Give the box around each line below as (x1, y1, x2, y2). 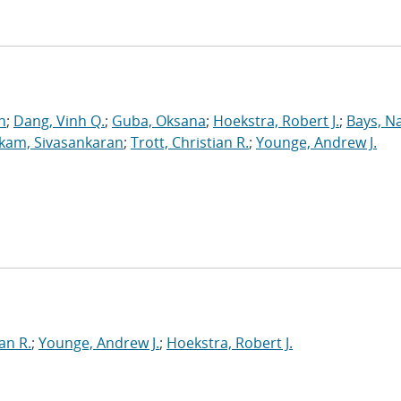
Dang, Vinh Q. (13, 111, 105, 131)
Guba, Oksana (112, 111, 206, 131)
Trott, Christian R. (131, 132, 249, 152)
